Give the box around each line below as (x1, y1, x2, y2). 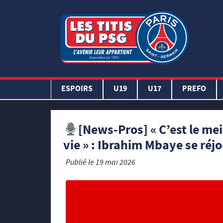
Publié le (66, 157, 96, 170)
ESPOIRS (61, 83, 93, 96)
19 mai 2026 (96, 157, 135, 170)
